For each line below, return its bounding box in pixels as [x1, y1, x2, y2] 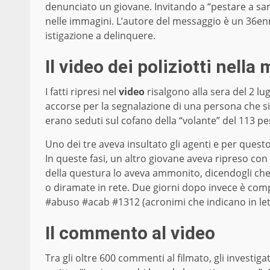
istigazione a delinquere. [45, 28, 155, 42]
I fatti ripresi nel [45, 84, 119, 98]
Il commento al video [45, 222, 215, 243]
